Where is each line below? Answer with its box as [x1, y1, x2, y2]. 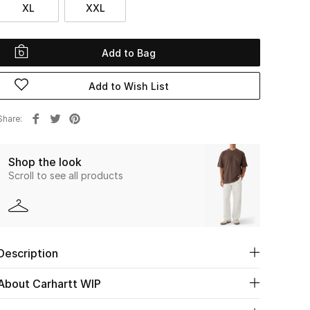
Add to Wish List [89, 80, 169, 92]
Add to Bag [102, 46, 156, 59]
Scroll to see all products [8, 169, 123, 181]
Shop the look [8, 154, 82, 169]
